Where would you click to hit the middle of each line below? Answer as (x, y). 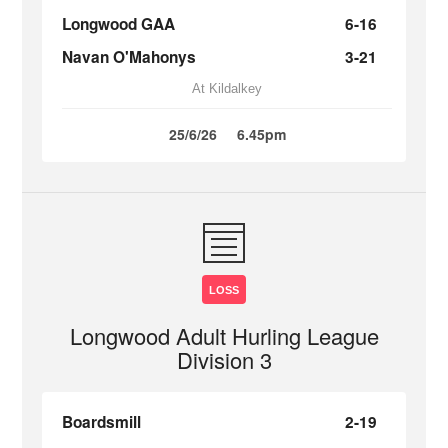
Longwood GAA (119, 24)
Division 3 (224, 359)
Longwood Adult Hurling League (224, 335)
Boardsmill (102, 422)
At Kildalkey (227, 88)
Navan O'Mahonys (129, 57)
